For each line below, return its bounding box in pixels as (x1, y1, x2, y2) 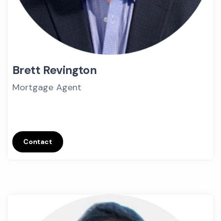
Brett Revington (12, 63, 97, 77)
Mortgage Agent (12, 81, 81, 93)
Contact (23, 137, 52, 146)
